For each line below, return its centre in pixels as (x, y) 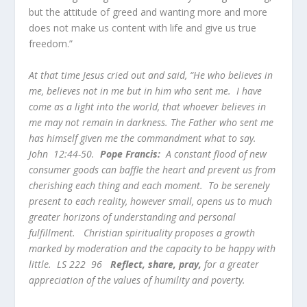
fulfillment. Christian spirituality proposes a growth (142, 232)
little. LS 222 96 (66, 264)
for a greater (232, 264)
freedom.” (63, 44)
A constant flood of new (214, 153)
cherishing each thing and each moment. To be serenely (149, 185)
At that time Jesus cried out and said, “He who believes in (151, 75)
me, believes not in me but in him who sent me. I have (146, 90)
